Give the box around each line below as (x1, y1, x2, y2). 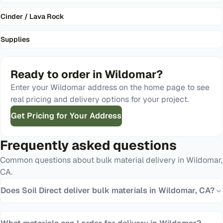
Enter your (10, 82, 50, 93)
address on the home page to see (86, 82, 210, 93)
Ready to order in (10, 67, 105, 81)
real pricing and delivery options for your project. (10, 94, 189, 105)
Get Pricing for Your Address (11, 111, 121, 121)
